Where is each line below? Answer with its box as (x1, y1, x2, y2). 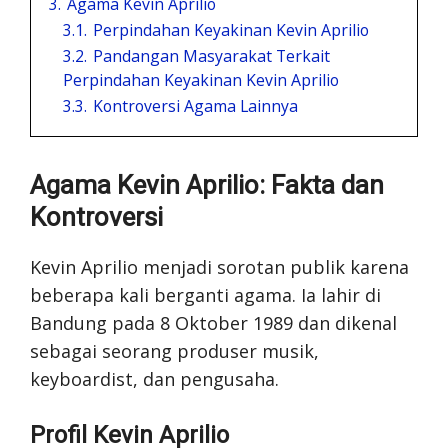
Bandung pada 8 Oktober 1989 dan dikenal (30, 310, 397, 335)
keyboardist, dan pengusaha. (30, 366, 279, 391)
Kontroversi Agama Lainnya (93, 94, 298, 117)
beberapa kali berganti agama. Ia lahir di (30, 282, 381, 307)
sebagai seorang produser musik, (30, 338, 319, 363)
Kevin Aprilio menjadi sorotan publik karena (30, 254, 409, 279)
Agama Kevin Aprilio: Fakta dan (30, 169, 384, 200)
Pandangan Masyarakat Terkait (93, 44, 330, 67)
